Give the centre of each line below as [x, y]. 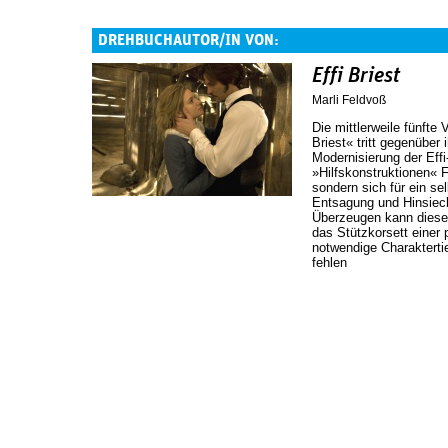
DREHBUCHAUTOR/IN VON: [188, 40]
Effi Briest [356, 76]
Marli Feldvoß [349, 99]
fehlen [329, 262]
